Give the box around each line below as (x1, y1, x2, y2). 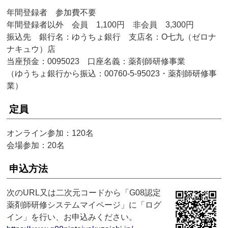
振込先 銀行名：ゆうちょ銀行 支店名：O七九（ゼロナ (7, 33, 217, 42)
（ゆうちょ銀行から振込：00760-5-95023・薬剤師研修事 (7, 69, 217, 78)
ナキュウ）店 (7, 45, 56, 54)
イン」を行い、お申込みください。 (7, 213, 137, 222)
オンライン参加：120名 (7, 129, 94, 138)
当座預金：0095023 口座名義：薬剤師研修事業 (7, 57, 186, 66)
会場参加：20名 (7, 141, 65, 150)
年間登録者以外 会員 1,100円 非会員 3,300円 (7, 20, 194, 30)
